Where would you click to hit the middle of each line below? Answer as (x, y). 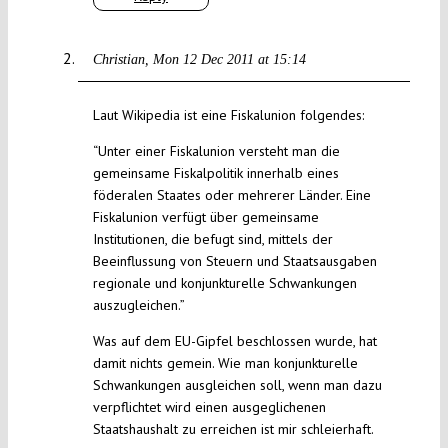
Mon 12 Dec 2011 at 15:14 (229, 60)
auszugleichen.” (138, 305)
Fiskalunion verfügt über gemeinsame (205, 217)
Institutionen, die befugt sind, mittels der (212, 239)
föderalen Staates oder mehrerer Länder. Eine (231, 195)
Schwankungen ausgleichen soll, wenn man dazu (237, 385)
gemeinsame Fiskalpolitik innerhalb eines (215, 173)
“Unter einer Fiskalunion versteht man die (216, 151)
